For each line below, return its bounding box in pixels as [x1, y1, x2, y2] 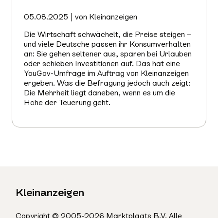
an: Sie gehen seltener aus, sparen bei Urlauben [24, 49, 192, 59]
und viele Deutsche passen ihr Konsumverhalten [24, 39, 191, 49]
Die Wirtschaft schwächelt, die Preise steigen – [24, 30, 191, 39]
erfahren [23, 124, 54, 132]
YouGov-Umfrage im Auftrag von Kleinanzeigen [24, 69, 189, 78]
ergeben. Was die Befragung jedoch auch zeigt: [24, 78, 190, 88]
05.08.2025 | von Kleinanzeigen [24, 12, 137, 22]
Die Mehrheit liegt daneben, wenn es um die [24, 88, 175, 98]
